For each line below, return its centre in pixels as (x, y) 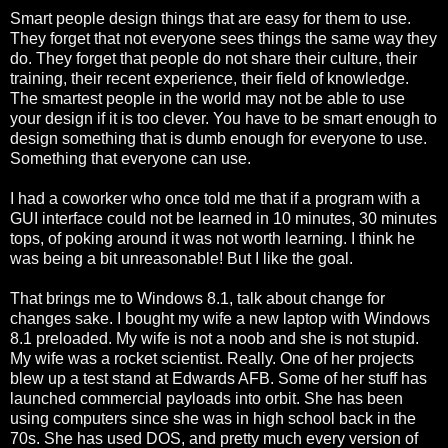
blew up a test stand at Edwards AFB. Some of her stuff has (218, 378)
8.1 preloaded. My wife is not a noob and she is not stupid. (214, 338)
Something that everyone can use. (130, 158)
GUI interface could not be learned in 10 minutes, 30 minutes (223, 218)
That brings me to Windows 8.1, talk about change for (197, 298)
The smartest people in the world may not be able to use (207, 98)
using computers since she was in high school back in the (213, 418)
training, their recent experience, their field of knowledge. (209, 78)
